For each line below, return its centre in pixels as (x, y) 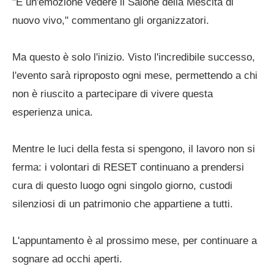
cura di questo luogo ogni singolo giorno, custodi (122, 186)
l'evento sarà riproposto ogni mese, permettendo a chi (135, 76)
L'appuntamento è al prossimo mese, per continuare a (135, 241)
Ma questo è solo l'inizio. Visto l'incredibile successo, (134, 57)
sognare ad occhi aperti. (67, 259)
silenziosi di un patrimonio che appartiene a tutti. (123, 204)
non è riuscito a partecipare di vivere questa (113, 94)
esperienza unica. (53, 112)
